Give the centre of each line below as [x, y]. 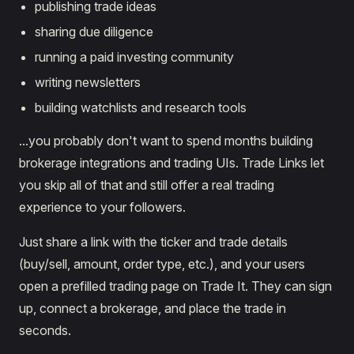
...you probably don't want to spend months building [166, 141]
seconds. [45, 330]
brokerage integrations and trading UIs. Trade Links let [171, 163]
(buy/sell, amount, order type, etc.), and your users [162, 264]
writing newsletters [88, 82]
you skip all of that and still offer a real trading [147, 185]
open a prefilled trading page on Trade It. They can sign [175, 286]
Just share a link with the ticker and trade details [153, 242]
